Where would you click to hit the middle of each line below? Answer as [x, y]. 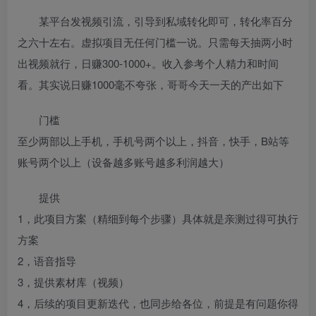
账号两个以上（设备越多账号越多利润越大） [123, 162]
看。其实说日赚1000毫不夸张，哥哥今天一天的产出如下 [151, 84]
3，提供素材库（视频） [73, 281]
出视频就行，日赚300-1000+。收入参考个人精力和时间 [148, 63]
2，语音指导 [47, 260]
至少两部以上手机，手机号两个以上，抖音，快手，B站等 [153, 140]
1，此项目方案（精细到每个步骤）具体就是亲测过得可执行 [158, 218]
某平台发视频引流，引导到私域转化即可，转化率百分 [166, 20]
